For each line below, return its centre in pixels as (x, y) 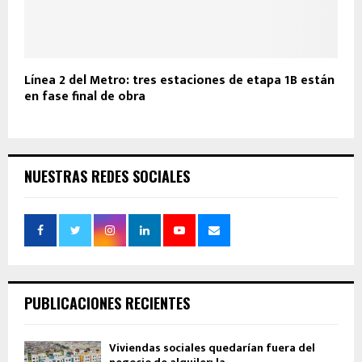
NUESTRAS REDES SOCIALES (107, 177)
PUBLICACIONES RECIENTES (107, 303)
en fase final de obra (85, 97)
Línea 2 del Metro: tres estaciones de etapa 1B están (179, 81)
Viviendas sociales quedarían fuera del (212, 348)
